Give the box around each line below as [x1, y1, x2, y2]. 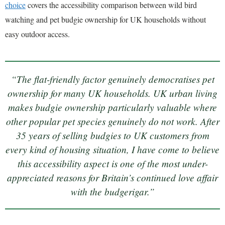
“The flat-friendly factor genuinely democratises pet [11, 72, 214, 85]
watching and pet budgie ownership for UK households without [5, 14, 206, 25]
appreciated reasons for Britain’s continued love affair [7, 170, 218, 184]
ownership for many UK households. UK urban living [8, 86, 217, 99]
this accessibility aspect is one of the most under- [17, 156, 208, 170]
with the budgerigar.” [70, 184, 155, 198]
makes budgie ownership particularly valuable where [8, 100, 217, 114]
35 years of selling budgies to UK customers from [16, 128, 209, 142]
